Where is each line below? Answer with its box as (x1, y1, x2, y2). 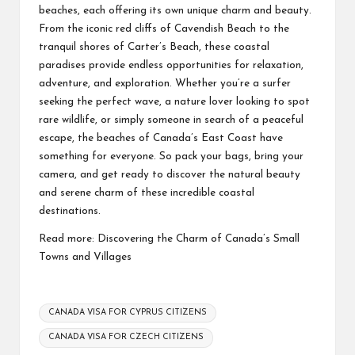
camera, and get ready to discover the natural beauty (39, 170, 300, 181)
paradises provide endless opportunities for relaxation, (39, 60, 303, 71)
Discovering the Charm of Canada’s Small (97, 234, 300, 245)
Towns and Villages (39, 252, 132, 263)
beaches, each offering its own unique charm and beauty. (39, 6, 311, 17)
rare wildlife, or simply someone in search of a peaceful (39, 115, 303, 126)
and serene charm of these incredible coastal (39, 188, 254, 199)
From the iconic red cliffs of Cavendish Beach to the (39, 24, 289, 35)
